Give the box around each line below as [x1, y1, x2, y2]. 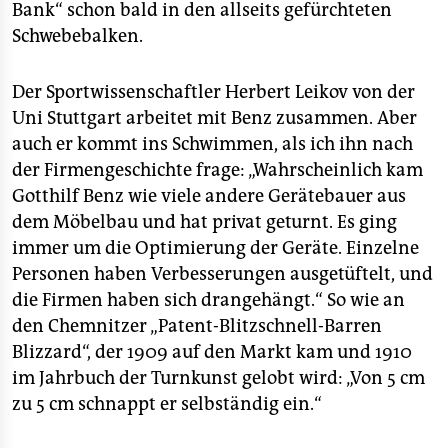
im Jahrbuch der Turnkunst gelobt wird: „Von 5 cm [12, 367, 425, 389]
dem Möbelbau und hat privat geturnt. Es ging [12, 211, 397, 233]
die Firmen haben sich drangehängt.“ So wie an [12, 289, 405, 311]
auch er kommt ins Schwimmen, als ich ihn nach [12, 133, 413, 155]
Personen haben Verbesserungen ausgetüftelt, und [12, 263, 433, 285]
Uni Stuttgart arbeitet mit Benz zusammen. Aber [12, 107, 417, 129]
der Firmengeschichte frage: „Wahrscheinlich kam [12, 159, 423, 181]
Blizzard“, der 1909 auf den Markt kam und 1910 [12, 341, 412, 363]
